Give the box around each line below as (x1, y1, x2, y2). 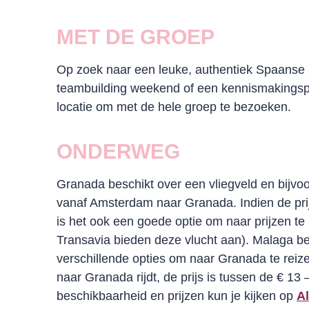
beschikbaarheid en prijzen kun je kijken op (57, 289, 297, 303)
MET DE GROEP (57, 26, 215, 48)
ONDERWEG (57, 140, 180, 163)
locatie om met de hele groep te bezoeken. (57, 100, 291, 114)
